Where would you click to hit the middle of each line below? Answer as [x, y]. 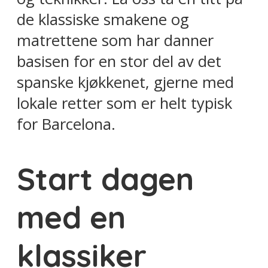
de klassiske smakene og [103, 19]
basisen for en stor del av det [119, 61]
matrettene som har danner [115, 40]
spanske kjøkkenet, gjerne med [125, 82]
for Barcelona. [66, 124]
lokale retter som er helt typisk [124, 103]
